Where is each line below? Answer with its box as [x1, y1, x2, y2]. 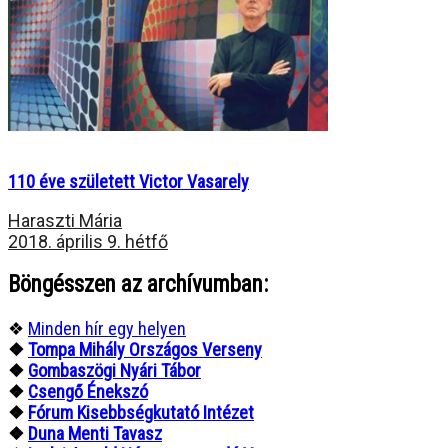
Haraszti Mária [8, 210, 122, 232]
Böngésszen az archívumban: [8, 271, 268, 299]
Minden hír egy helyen [28, 317, 186, 339]
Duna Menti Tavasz [28, 422, 162, 444]
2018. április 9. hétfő [8, 231, 168, 253]
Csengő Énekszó [28, 380, 148, 402]
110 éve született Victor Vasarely [8, 171, 249, 193]
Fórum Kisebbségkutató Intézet [28, 401, 254, 423]
